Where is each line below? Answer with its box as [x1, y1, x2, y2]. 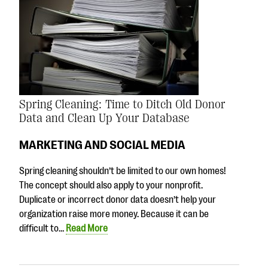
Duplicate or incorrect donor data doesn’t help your [19, 194, 216, 206]
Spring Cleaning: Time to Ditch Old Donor [19, 97, 226, 111]
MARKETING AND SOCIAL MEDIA [19, 137, 185, 152]
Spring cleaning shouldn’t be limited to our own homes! [19, 166, 226, 177]
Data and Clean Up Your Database [19, 111, 190, 125]
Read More [66, 223, 108, 234]
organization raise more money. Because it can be [19, 209, 209, 220]
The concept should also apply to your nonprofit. [19, 180, 203, 191]
